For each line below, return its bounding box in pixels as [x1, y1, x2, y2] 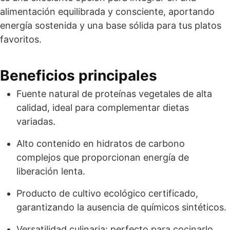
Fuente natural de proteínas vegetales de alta [16, 88, 212, 99]
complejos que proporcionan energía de [16, 152, 189, 163]
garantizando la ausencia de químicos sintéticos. [16, 202, 226, 213]
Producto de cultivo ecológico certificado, [16, 188, 198, 199]
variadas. [16, 116, 55, 127]
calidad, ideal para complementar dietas [16, 102, 189, 113]
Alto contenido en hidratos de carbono [16, 138, 185, 149]
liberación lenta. [16, 166, 85, 177]
